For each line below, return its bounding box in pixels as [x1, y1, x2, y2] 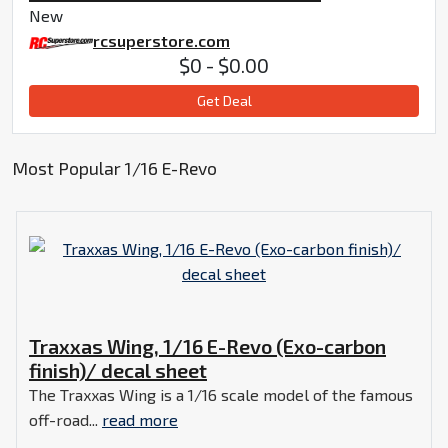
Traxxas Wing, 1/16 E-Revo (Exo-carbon [29, 333, 386, 358]
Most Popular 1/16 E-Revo [12, 156, 217, 179]
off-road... [29, 409, 102, 429]
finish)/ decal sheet [29, 357, 207, 382]
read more [102, 409, 178, 429]
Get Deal [196, 91, 252, 109]
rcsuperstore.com [93, 30, 230, 50]
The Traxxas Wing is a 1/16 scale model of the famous [29, 384, 413, 404]
